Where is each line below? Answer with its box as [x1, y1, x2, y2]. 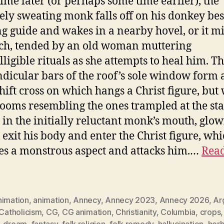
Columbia [160, 206, 196, 217]
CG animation [61, 206, 111, 217]
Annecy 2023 [105, 194, 155, 205]
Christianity [115, 206, 156, 217]
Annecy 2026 [159, 194, 209, 205]
